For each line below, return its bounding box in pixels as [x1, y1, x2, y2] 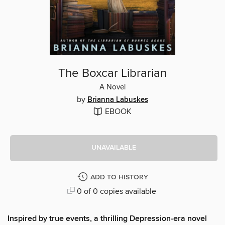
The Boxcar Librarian [58, 65, 167, 81]
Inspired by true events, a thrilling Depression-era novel [8, 213, 207, 224]
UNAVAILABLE [91, 143, 136, 153]
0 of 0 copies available [74, 186, 156, 196]
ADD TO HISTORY [90, 172, 148, 182]
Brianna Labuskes [87, 95, 148, 104]
